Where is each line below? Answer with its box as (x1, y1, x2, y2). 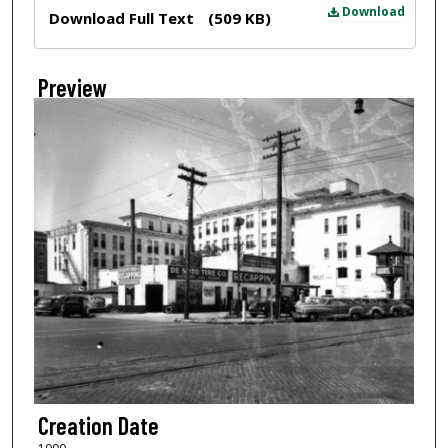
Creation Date (37, 410, 159, 440)
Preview (37, 72, 107, 102)
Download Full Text (48, 7, 198, 28)
